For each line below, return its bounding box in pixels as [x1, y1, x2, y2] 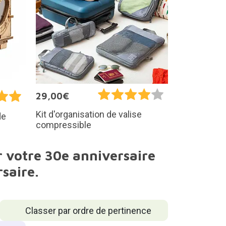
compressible [36, 120, 91, 131]
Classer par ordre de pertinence [25, 205, 151, 216]
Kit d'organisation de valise [36, 109, 142, 120]
